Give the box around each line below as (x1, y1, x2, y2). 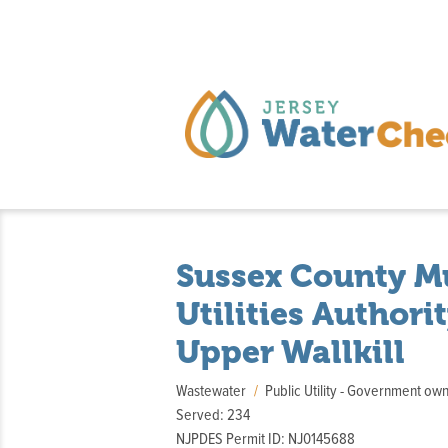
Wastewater (176, 383, 246, 399)
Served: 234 (176, 407, 250, 423)
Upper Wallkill (176, 333, 405, 371)
